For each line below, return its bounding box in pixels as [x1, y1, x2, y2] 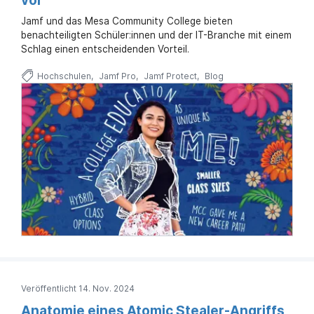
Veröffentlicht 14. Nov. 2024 [21, 282, 135, 294]
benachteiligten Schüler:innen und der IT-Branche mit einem [21, 29, 292, 41]
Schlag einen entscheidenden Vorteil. [21, 43, 189, 55]
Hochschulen [36, 70, 91, 81]
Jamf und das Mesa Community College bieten [21, 15, 233, 27]
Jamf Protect [143, 70, 197, 81]
